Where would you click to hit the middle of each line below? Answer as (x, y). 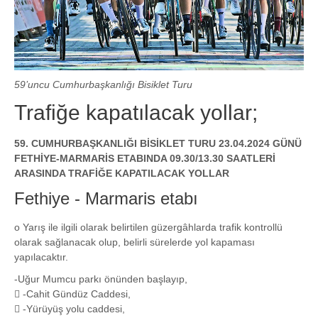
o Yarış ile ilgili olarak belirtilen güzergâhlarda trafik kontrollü (148, 227)
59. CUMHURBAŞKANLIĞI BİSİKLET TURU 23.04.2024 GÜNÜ (158, 143)
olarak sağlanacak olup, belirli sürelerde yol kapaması (135, 242)
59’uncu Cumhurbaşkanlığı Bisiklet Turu (103, 84)
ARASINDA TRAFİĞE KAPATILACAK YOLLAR (122, 173)
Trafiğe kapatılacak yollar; (136, 112)
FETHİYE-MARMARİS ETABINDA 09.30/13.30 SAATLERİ (145, 158)
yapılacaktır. (41, 257)
